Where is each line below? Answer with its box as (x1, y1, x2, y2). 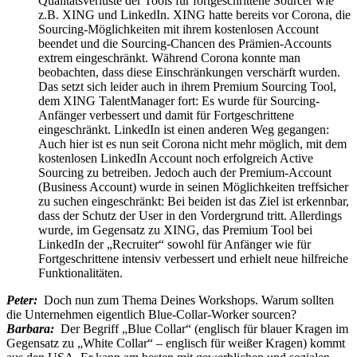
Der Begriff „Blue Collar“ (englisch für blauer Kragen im (61, 322, 348, 336)
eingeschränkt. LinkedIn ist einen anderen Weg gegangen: (38, 123, 329, 137)
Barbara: (6, 322, 61, 336)
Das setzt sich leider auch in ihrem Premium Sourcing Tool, (38, 80, 336, 94)
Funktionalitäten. (38, 266, 123, 280)
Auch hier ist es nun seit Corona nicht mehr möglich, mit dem (38, 137, 347, 151)
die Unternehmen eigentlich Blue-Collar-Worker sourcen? (6, 308, 296, 322)
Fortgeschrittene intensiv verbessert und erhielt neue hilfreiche (38, 252, 348, 266)
